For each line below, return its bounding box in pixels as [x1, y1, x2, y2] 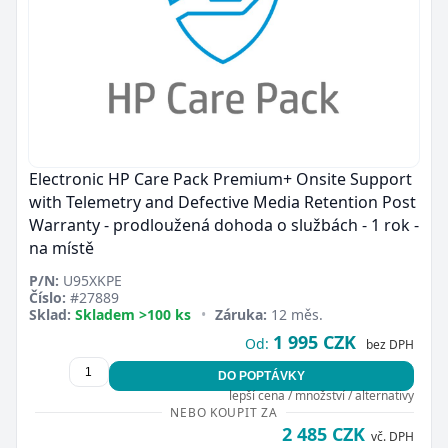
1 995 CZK [272, 329, 356, 354]
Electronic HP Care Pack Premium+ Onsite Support [29, 167, 412, 190]
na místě [29, 236, 94, 259]
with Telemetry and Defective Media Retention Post [29, 190, 416, 213]
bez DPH [365, 335, 414, 353]
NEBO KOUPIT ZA [170, 403, 278, 421]
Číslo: [29, 287, 66, 307]
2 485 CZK [281, 421, 365, 446]
